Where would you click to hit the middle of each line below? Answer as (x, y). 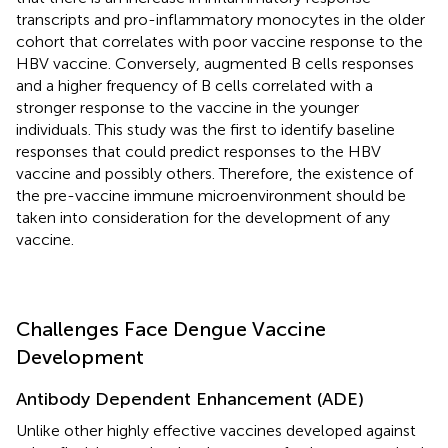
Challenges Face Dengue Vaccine (171, 328)
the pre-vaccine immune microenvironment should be (211, 195)
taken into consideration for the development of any (203, 217)
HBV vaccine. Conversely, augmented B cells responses (215, 63)
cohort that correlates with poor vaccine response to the (219, 41)
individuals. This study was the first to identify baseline (205, 129)
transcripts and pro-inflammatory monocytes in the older (220, 19)
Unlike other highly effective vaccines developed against (216, 430)
